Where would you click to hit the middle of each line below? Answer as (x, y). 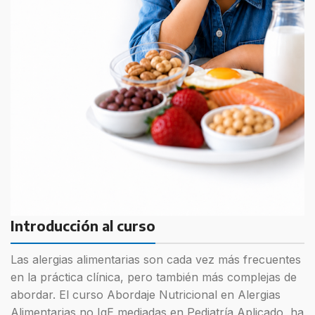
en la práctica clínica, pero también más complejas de (154, 277)
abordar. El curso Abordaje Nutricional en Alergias (146, 294)
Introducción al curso (83, 225)
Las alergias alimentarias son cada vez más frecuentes (156, 259)
